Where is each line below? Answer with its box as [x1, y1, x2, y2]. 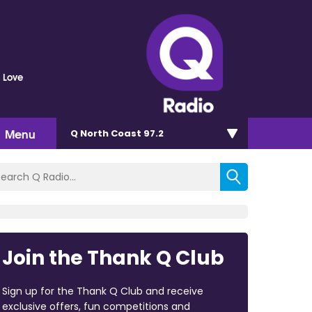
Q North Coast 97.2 [70, 126, 164, 140]
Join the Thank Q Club [1, 244, 224, 272]
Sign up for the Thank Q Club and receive [1, 283, 203, 298]
